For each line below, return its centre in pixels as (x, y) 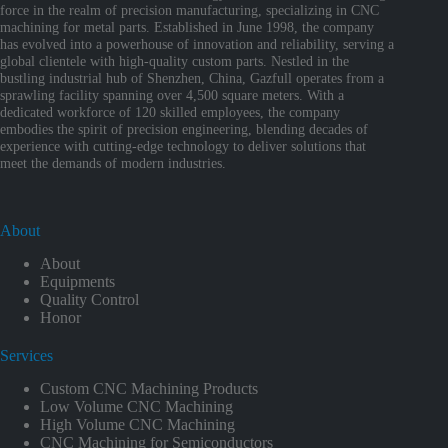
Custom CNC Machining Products (149, 388)
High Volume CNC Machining (137, 424)
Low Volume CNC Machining (136, 406)
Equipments (77, 282)
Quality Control (89, 300)
